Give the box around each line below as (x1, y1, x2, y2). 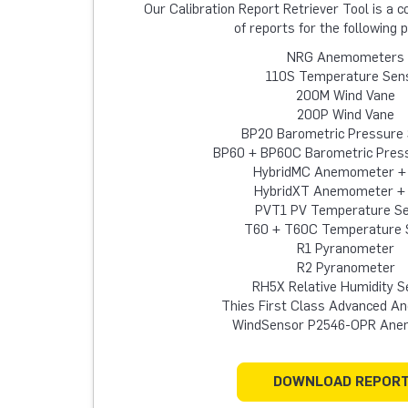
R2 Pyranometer (296, 259, 395, 276)
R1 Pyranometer (297, 240, 394, 257)
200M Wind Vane (296, 87, 395, 104)
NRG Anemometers (287, 48, 404, 66)
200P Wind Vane (297, 106, 394, 123)
